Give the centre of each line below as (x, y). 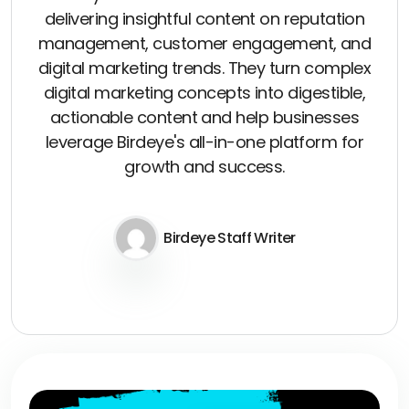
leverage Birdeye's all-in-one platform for (204, 142)
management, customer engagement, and (204, 43)
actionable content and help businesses (204, 117)
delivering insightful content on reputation (204, 18)
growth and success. (204, 166)
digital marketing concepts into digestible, (204, 92)
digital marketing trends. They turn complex (204, 68)
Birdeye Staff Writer (230, 237)
